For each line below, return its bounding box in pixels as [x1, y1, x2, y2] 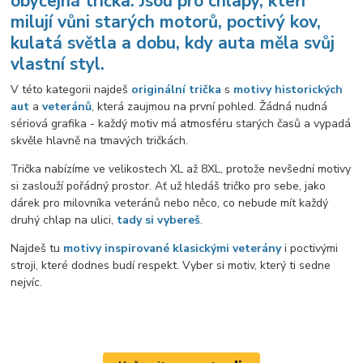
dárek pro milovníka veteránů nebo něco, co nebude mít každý [11, 195, 329, 211]
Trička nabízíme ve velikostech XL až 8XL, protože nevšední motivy [11, 161, 352, 177]
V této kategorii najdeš [11, 82, 132, 98]
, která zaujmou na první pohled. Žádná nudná [92, 99, 328, 115]
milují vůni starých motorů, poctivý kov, [11, 10, 322, 33]
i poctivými [281, 241, 339, 257]
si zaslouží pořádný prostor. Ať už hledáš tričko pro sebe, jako [11, 178, 327, 194]
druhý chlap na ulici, [11, 212, 117, 228]
